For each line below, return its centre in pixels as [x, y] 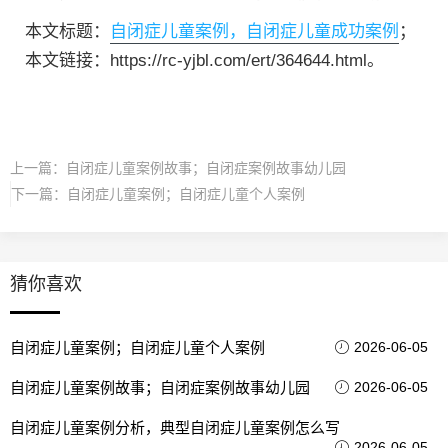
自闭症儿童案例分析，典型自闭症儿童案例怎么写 [175, 427]
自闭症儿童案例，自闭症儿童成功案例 [254, 31]
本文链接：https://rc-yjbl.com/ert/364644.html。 [204, 60]
